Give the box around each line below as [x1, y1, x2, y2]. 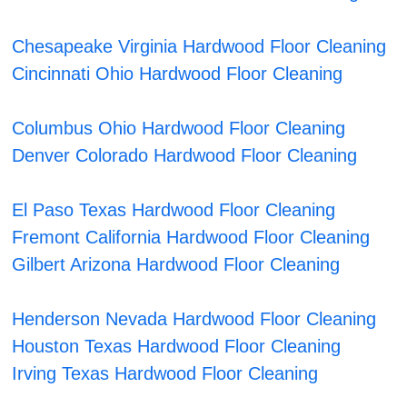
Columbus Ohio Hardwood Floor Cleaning [12, 118, 346, 139]
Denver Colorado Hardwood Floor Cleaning [12, 145, 358, 166]
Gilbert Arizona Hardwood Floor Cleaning [12, 254, 341, 275]
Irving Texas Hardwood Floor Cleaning [12, 363, 319, 384]
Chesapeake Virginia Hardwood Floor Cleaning [12, 36, 387, 57]
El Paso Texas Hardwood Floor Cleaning [12, 200, 336, 221]
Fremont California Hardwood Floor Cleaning [12, 227, 371, 248]
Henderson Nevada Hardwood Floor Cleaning [12, 309, 377, 330]
